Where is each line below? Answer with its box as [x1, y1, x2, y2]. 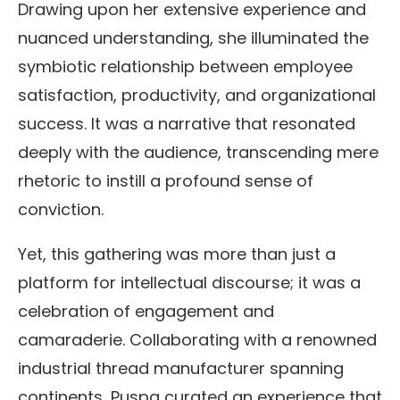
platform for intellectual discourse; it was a [18, 271, 361, 294]
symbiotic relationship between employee [18, 54, 353, 78]
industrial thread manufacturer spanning [18, 356, 344, 379]
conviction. [18, 197, 104, 221]
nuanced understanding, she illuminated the [18, 26, 369, 49]
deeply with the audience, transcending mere [18, 140, 379, 163]
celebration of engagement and [18, 299, 274, 322]
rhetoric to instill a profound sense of [18, 169, 313, 192]
